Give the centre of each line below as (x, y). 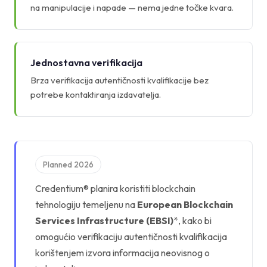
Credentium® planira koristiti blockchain (115, 188)
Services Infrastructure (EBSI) (104, 220)
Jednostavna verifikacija (86, 62)
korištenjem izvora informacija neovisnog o (122, 252)
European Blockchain (185, 204)
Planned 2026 (68, 164)
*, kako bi (193, 220)
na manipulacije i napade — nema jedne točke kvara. (132, 7)
